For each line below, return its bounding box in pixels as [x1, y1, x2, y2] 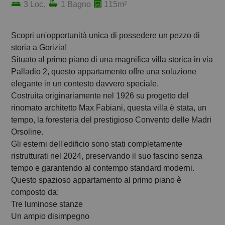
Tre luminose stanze [11, 200, 83, 209]
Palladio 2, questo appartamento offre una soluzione [11, 67, 196, 76]
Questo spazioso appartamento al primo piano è [11, 176, 181, 185]
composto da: [11, 188, 59, 197]
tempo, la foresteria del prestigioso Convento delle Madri [11, 116, 211, 125]
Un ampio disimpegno [11, 212, 89, 221]
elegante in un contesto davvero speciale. [11, 79, 159, 88]
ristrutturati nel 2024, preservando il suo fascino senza [11, 152, 202, 161]
